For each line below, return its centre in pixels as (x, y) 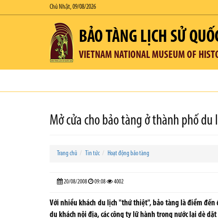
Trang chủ (67, 154)
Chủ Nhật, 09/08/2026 (73, 7)
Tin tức (92, 154)
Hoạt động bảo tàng (128, 154)
